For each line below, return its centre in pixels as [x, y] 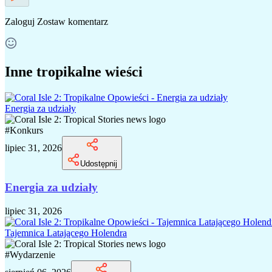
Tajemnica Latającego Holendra [66, 233]
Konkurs [26, 130]
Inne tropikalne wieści [74, 71]
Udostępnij [99, 163]
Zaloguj [20, 21]
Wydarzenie [32, 255]
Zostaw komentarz [73, 21]
